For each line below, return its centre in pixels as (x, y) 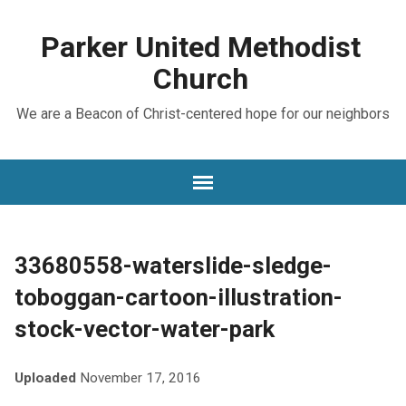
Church (201, 79)
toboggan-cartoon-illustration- (178, 297)
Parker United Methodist (201, 47)
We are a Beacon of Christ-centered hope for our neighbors (203, 114)
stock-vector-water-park (144, 329)
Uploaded (47, 378)
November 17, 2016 (140, 378)
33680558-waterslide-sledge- (173, 266)
